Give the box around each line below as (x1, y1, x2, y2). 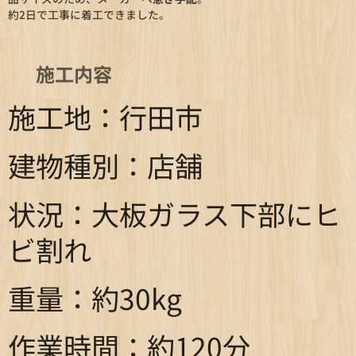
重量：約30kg (8, 277, 182, 319)
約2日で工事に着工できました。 (8, 6, 170, 23)
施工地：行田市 (8, 96, 203, 137)
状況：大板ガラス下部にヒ (8, 193, 341, 234)
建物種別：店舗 (8, 145, 203, 186)
